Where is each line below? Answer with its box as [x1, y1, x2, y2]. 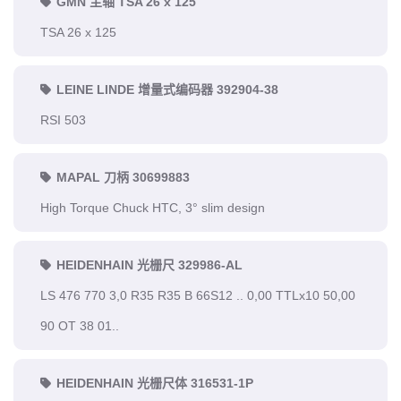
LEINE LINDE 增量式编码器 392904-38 [56, 82, 278, 97]
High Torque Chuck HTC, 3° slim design [40, 200, 265, 215]
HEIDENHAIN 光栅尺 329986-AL [56, 258, 243, 272]
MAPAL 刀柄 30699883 [56, 170, 190, 184]
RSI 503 [40, 113, 86, 127]
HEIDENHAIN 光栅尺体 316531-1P [56, 376, 253, 390]
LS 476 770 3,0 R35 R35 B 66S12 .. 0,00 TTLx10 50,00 [40, 288, 355, 303]
